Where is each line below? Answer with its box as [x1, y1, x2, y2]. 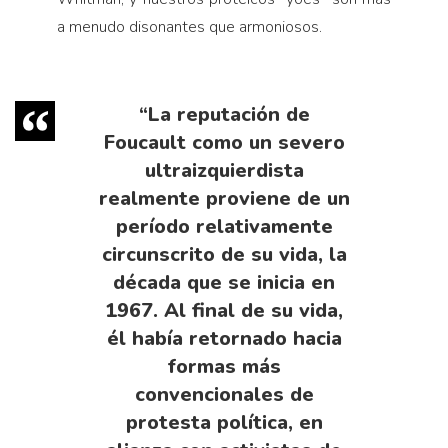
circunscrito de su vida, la [101, 240, 347, 268]
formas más [167, 352, 281, 380]
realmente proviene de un [98, 184, 350, 212]
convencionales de [134, 380, 314, 408]
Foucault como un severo [103, 128, 345, 156]
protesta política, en [125, 408, 323, 436]
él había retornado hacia [106, 324, 342, 352]
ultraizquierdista [144, 156, 304, 184]
